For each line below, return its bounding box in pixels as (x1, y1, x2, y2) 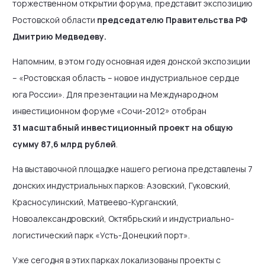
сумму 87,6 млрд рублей (12, 138, 116, 150)
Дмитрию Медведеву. (12, 31, 106, 42)
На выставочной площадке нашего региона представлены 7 (12, 163, 253, 174)
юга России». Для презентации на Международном (12, 89, 218, 100)
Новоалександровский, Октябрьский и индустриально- (12, 213, 234, 224)
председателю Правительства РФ (97, 14, 247, 25)
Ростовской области (12, 14, 97, 25)
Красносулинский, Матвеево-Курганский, (12, 196, 179, 208)
